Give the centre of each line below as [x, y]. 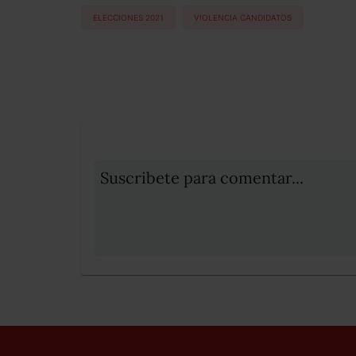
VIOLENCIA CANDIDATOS [243, 17]
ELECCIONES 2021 [128, 17]
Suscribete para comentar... [202, 178]
